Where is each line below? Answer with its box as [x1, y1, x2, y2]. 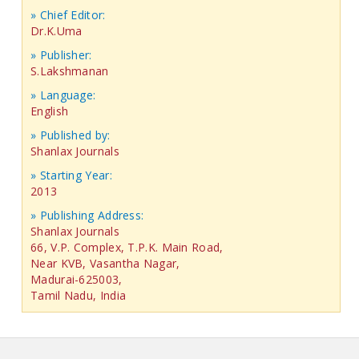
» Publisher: [30, 46, 92, 63]
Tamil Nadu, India [30, 287, 127, 303]
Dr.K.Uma [30, 22, 83, 38]
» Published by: [30, 127, 111, 143]
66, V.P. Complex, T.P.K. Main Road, [30, 239, 224, 255]
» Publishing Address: [30, 207, 144, 223]
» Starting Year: [30, 167, 112, 183]
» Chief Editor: [30, 6, 109, 22]
